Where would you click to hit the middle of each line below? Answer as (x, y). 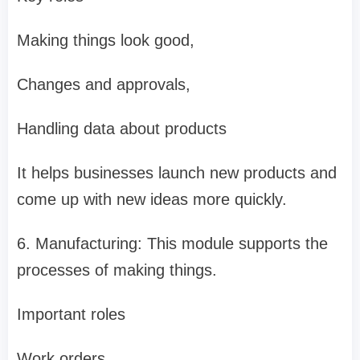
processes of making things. (117, 270)
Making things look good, (108, 40)
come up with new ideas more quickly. (152, 199)
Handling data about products (122, 128)
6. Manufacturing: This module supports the (172, 243)
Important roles (71, 314)
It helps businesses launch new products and (177, 172)
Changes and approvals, (104, 84)
